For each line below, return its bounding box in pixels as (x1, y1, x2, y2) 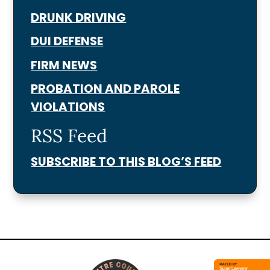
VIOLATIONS (31, 98, 105, 116)
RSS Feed (31, 124, 108, 148)
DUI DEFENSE (31, 33, 104, 50)
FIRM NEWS (31, 56, 98, 74)
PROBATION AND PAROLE (31, 80, 180, 98)
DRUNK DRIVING (31, 9, 127, 27)
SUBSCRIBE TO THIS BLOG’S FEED (31, 153, 222, 171)
